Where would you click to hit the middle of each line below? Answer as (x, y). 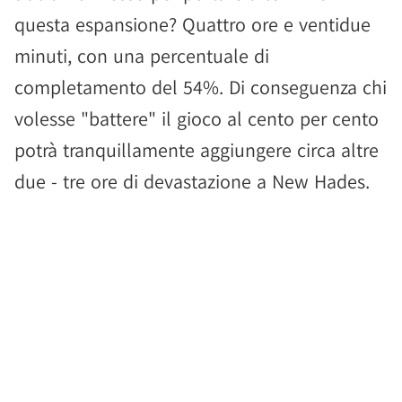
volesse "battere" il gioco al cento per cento (197, 118)
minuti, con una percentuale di (142, 56)
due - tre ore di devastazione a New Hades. (192, 181)
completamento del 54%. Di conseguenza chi (201, 87)
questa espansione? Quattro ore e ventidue (192, 24)
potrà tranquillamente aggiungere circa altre (197, 150)
